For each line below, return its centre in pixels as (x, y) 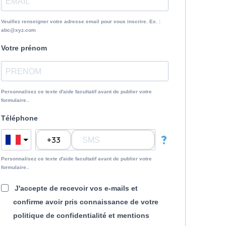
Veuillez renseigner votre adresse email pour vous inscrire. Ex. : (81, 21)
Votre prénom (24, 48)
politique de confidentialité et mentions (81, 215)
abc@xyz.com (18, 30)
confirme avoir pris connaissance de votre (86, 202)
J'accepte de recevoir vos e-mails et (76, 188)
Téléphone (19, 118)
